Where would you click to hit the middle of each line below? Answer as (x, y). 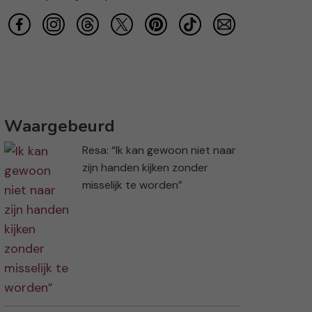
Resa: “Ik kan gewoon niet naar (159, 150)
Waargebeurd (60, 126)
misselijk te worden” (132, 185)
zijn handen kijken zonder (145, 168)
